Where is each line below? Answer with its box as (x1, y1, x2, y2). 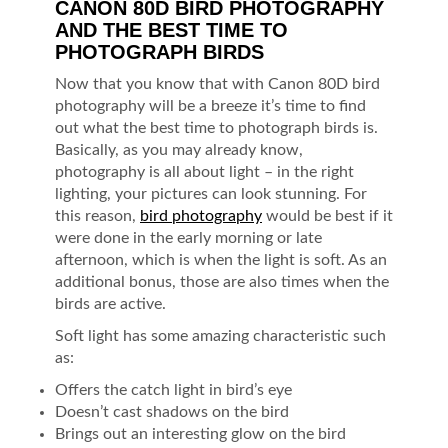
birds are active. (55, 295, 166, 312)
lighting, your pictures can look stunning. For (55, 185, 367, 202)
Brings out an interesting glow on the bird (55, 425, 346, 442)
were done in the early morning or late (55, 229, 322, 246)
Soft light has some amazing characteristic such (55, 327, 386, 344)
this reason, (55, 207, 140, 224)
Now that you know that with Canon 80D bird (55, 75, 380, 92)
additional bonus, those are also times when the (55, 273, 389, 290)
